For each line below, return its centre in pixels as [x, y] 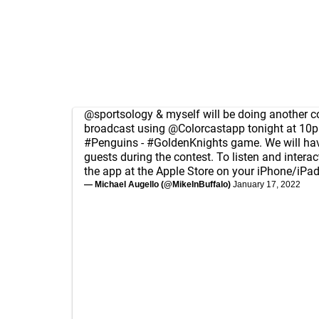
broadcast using [126, 129]
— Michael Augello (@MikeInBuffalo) [158, 184]
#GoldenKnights [187, 143]
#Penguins [111, 143]
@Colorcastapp [206, 129]
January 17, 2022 [267, 184]
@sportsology [119, 114]
